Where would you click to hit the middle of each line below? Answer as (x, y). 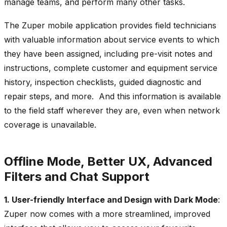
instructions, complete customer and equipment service (111, 68)
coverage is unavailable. (51, 124)
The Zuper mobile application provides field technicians (110, 25)
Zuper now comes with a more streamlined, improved (107, 214)
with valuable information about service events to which (112, 39)
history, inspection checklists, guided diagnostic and (103, 82)
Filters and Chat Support (77, 176)
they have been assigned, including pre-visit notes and (108, 53)
